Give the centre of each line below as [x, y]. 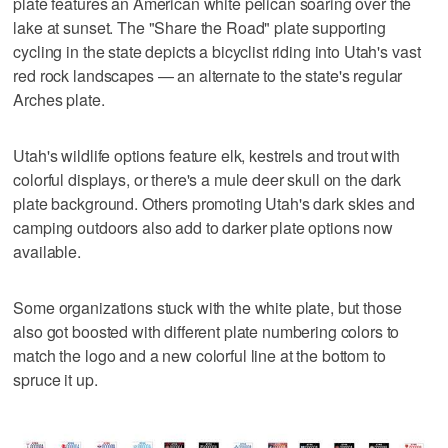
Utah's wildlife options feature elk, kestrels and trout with [206, 155]
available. [47, 251]
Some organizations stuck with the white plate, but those [207, 307]
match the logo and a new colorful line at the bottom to [199, 355]
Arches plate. [59, 99]
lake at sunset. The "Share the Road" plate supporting [199, 27]
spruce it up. [55, 379]
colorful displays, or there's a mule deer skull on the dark [207, 179]
